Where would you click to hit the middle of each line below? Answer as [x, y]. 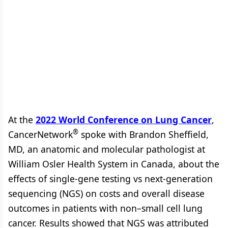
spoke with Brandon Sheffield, [144, 134]
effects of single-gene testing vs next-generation [110, 178]
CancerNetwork [40, 134]
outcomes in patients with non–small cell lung [105, 208]
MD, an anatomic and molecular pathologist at [107, 149]
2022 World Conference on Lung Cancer [124, 119]
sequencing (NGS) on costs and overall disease [106, 193]
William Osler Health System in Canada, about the [114, 164]
